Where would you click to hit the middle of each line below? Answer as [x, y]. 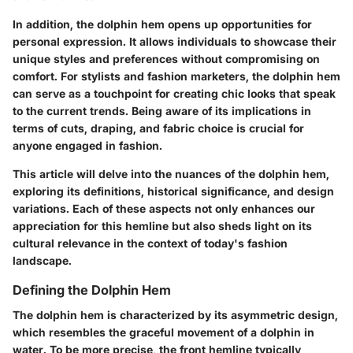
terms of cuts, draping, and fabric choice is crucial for [158, 128]
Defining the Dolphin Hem [92, 290]
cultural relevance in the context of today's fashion [150, 243]
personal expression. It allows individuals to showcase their [175, 41]
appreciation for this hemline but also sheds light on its [162, 225]
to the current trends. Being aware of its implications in [162, 110]
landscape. [42, 260]
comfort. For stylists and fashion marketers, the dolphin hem [176, 76]
